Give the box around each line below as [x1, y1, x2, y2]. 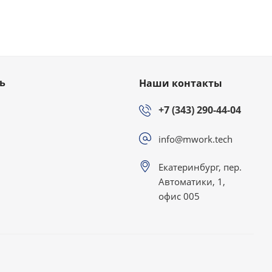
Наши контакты [139, 76, 222, 90]
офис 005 [158, 190, 200, 202]
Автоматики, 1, [158, 175, 225, 188]
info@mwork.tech [158, 133, 233, 145]
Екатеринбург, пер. [158, 161, 242, 173]
